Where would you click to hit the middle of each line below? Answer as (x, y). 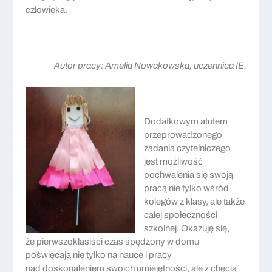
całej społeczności (181, 215)
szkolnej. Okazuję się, (187, 228)
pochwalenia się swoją (189, 175)
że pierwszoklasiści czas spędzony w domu (113, 241)
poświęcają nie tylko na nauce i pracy (99, 255)
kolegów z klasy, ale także (195, 201)
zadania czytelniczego (188, 148)
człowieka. (47, 9)
